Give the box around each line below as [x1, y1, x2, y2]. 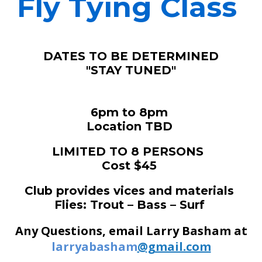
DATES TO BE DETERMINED [43, 49, 219, 64]
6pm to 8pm [91, 105, 171, 120]
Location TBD [86, 119, 176, 134]
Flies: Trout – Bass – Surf [54, 198, 208, 212]
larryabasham [51, 239, 137, 255]
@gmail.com [137, 239, 211, 255]
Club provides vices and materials [25, 184, 237, 198]
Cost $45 [102, 158, 160, 173]
